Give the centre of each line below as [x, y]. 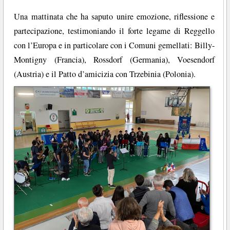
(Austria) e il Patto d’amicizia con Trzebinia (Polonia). [105, 74]
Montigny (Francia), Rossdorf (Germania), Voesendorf [114, 60]
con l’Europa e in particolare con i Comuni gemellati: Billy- [114, 45]
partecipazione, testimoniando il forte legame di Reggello [114, 31]
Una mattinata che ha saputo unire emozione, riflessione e [114, 17]
